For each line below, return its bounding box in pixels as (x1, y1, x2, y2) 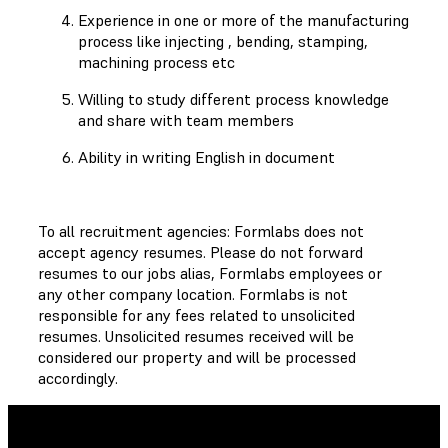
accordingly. (38, 367, 118, 388)
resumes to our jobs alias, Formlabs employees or (38, 262, 382, 283)
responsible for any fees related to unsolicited (38, 304, 355, 325)
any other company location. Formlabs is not (38, 283, 348, 304)
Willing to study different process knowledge (78, 88, 389, 109)
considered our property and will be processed (38, 346, 356, 367)
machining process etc (78, 51, 239, 72)
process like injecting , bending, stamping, (78, 30, 368, 51)
